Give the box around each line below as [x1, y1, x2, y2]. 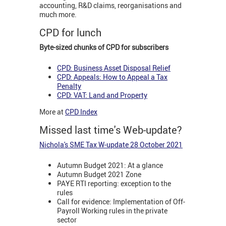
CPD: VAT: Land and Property [57, 90, 147, 100]
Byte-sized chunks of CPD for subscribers [39, 42, 168, 52]
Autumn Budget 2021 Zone [57, 169, 141, 179]
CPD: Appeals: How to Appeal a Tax [57, 72, 167, 82]
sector [57, 214, 77, 224]
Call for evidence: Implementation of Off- [57, 196, 185, 206]
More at [39, 107, 65, 117]
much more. [39, 10, 78, 20]
